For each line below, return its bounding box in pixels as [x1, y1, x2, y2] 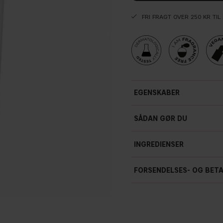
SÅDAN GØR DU [134, 114, 187, 123]
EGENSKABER [134, 89, 180, 97]
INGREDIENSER [134, 140, 184, 149]
